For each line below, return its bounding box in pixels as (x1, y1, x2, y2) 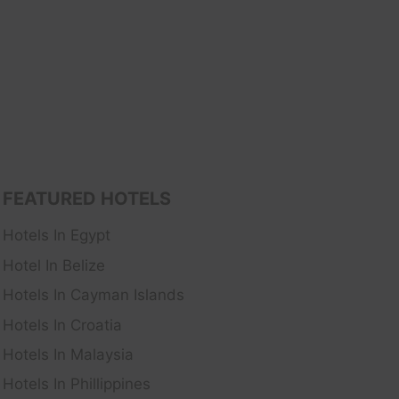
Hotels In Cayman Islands (3, 286, 184, 305)
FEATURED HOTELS (3, 188, 171, 209)
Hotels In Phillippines (3, 375, 151, 394)
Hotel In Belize (3, 256, 105, 275)
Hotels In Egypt (3, 226, 110, 245)
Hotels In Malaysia (3, 346, 134, 364)
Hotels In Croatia (3, 315, 122, 334)
